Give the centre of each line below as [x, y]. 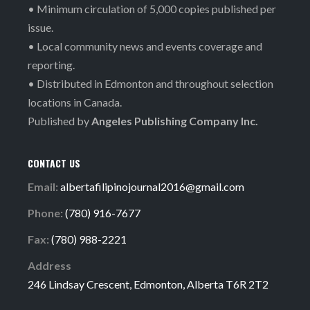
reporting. [51, 65]
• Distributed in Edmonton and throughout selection [151, 84]
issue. [40, 28]
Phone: [46, 213]
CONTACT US [54, 163]
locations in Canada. [75, 102]
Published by [60, 121]
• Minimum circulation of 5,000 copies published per [152, 9]
